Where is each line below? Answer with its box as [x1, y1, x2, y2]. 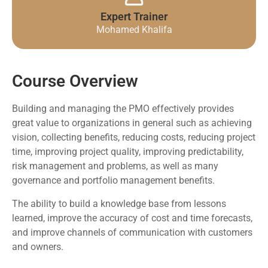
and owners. [12, 240, 63, 252]
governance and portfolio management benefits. [12, 175, 215, 187]
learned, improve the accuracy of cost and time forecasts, [12, 212, 252, 224]
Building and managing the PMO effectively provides [12, 103, 234, 115]
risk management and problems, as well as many [12, 160, 218, 172]
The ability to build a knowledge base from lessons [12, 197, 226, 209]
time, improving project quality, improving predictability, [12, 146, 243, 158]
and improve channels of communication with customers [12, 226, 252, 238]
